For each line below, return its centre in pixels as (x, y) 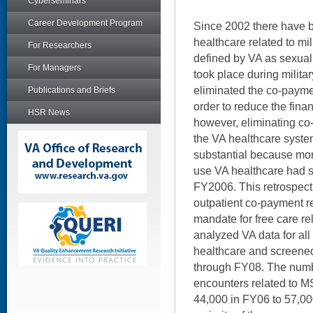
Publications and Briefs (72, 90)
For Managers (54, 68)
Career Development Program (85, 23)
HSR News (49, 112)
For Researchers (60, 45)
